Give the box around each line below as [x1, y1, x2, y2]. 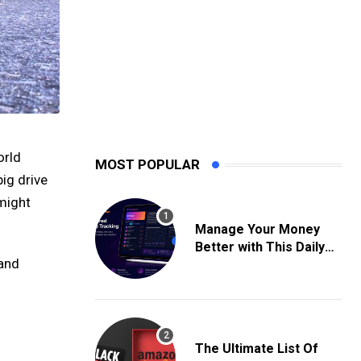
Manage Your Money [195, 222, 320, 237]
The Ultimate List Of [195, 341, 318, 356]
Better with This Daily [195, 239, 325, 255]
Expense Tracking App [195, 257, 330, 272]
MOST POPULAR [95, 156, 200, 172]
